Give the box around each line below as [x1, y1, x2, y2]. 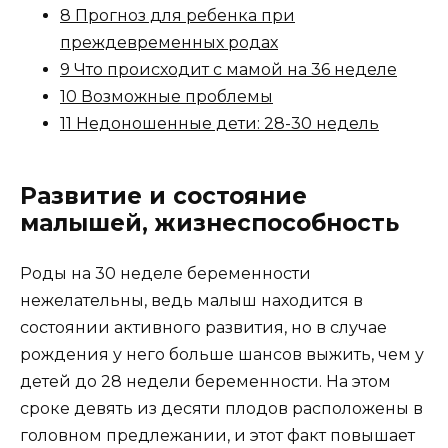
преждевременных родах [60, 32, 278, 52]
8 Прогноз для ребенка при [60, 5, 295, 25]
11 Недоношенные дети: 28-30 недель [60, 113, 379, 133]
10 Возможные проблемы [60, 86, 273, 106]
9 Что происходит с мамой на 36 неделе [60, 59, 397, 79]
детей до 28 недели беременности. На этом [20, 371, 391, 391]
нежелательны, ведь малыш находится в [20, 290, 363, 310]
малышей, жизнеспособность [20, 208, 399, 237]
